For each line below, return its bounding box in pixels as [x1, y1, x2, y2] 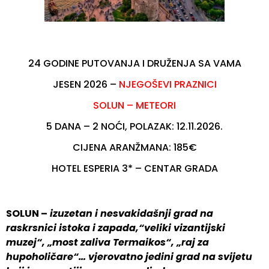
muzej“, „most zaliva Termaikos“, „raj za [6, 235, 209, 250]
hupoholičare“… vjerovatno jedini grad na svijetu [6, 250, 252, 264]
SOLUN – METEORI [93, 98, 176, 112]
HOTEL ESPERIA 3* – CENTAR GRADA [51, 161, 218, 175]
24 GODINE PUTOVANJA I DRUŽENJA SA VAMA [28, 56, 241, 70]
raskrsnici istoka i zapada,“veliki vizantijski [6, 221, 225, 235]
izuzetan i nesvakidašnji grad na [50, 207, 213, 221]
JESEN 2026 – [52, 77, 119, 91]
